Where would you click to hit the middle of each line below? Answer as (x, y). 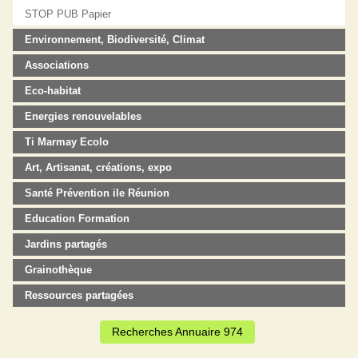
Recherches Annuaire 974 (177, 331)
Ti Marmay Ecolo (67, 141)
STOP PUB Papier (68, 14)
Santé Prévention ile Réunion (97, 193)
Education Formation (78, 218)
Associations (57, 65)
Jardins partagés (66, 244)
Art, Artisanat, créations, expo (99, 167)
